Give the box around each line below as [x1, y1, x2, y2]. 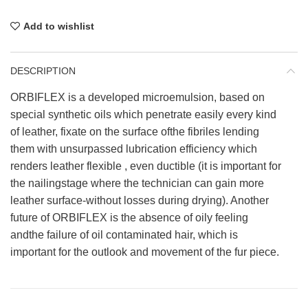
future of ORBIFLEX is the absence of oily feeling [10, 211, 248, 223]
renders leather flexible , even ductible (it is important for [10, 159, 281, 172]
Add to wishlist [23, 20, 94, 32]
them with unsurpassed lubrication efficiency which [10, 142, 257, 155]
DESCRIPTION [10, 65, 76, 76]
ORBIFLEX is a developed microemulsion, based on [10, 91, 265, 103]
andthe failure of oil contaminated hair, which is [10, 228, 238, 241]
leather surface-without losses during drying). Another [10, 194, 269, 206]
